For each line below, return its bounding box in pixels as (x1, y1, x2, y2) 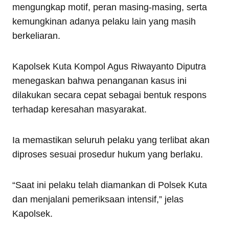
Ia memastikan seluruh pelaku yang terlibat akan (12, 134, 210, 145)
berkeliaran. (12, 30, 60, 41)
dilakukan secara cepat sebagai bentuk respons (12, 89, 207, 100)
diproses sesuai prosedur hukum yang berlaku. (12, 149, 203, 159)
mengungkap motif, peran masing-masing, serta (12, 2, 207, 12)
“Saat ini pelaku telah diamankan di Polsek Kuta (12, 179, 207, 190)
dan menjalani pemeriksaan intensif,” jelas (12, 194, 184, 204)
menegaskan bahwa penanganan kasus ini (12, 75, 187, 86)
